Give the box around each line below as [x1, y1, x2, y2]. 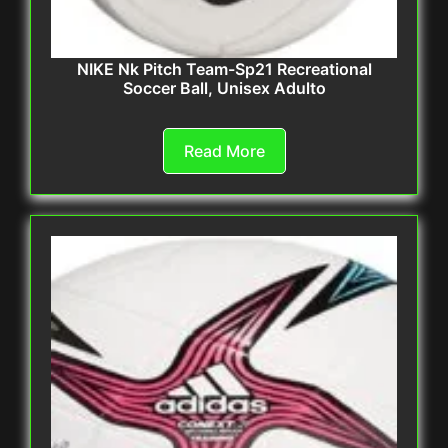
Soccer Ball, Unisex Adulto [122, 78, 326, 99]
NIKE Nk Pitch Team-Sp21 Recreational [76, 59, 372, 80]
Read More [183, 141, 265, 162]
